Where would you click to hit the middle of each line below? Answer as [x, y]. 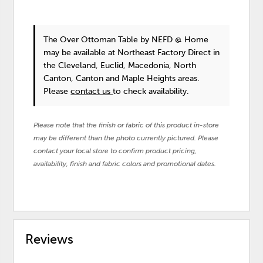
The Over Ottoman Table [92, 40]
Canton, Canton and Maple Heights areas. [122, 79]
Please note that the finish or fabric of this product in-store [127, 125]
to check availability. [151, 92]
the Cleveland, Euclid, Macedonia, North [120, 66]
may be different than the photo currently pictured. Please [126, 138]
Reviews [50, 240]
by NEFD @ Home [175, 40]
